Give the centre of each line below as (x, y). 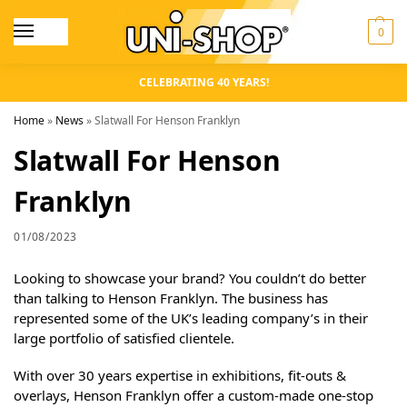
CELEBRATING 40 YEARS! (203, 82)
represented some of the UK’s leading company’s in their (191, 318)
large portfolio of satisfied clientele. (124, 338)
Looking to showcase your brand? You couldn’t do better (190, 278)
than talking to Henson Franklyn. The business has (171, 298)
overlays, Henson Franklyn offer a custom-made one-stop (194, 396)
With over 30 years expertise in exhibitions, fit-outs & (180, 376)
